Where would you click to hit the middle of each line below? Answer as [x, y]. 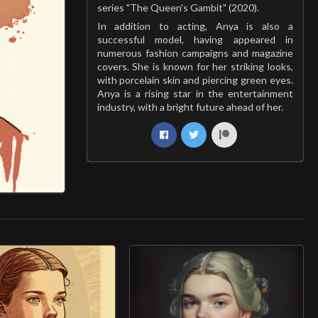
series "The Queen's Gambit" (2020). [178, 7]
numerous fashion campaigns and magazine [195, 53]
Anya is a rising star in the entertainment [195, 93]
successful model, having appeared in [195, 39]
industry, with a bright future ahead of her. [190, 107]
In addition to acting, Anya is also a [195, 26]
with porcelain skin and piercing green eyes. [195, 80]
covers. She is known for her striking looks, [195, 66]
